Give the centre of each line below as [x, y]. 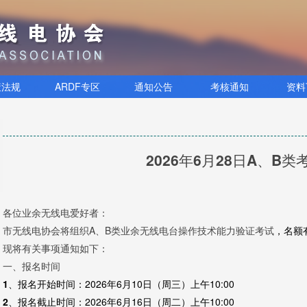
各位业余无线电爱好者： [56, 212]
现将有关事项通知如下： [56, 248]
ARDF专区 [77, 86]
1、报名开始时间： [44, 284]
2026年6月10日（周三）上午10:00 [161, 284]
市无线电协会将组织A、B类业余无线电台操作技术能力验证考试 [138, 230]
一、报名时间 [32, 266]
